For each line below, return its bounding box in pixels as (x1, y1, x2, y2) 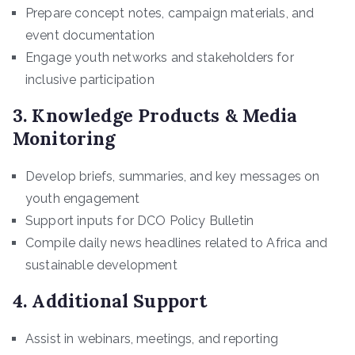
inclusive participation (25, 72, 155, 88)
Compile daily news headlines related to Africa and (25, 235, 328, 251)
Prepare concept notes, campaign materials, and (25, 6, 315, 21)
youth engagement (25, 191, 140, 207)
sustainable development (25, 258, 177, 273)
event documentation (25, 28, 155, 44)
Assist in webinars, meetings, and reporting (25, 331, 278, 347)
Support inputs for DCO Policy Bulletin (25, 213, 254, 229)
